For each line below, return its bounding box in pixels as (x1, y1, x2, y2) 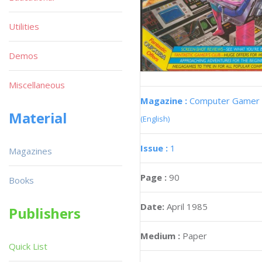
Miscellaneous (9, 79, 65, 91)
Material (9, 108, 67, 127)
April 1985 (167, 201, 208, 213)
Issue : (140, 142, 170, 154)
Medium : (140, 230, 180, 242)
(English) (140, 113, 170, 125)
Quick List (9, 240, 47, 252)
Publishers (9, 204, 81, 223)
